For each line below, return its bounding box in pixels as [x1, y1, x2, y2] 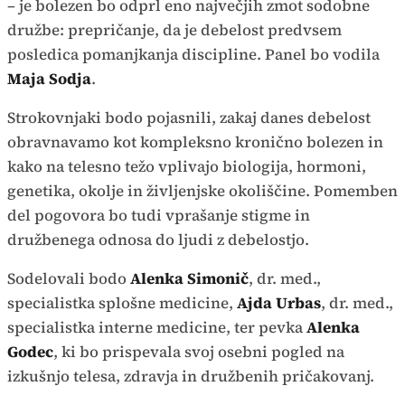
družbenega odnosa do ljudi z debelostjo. [7, 229, 309, 250]
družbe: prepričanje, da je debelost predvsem [7, 19, 342, 41]
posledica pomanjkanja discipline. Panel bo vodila [7, 43, 380, 65]
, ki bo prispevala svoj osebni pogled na [53, 341, 344, 363]
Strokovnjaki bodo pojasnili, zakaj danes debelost [7, 107, 371, 128]
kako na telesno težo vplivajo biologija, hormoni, [7, 155, 366, 177]
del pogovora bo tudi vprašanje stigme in [7, 204, 310, 226]
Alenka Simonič [130, 268, 249, 289]
